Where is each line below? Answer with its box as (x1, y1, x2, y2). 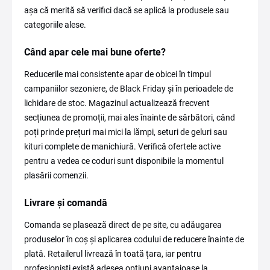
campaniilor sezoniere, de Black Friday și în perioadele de (24, 84, 233, 93)
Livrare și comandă (24, 197, 107, 209)
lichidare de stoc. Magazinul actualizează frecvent (24, 98, 210, 108)
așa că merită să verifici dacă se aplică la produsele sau (24, 5, 229, 15)
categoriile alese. (24, 20, 86, 30)
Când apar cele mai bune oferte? (24, 46, 166, 58)
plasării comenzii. (24, 171, 89, 180)
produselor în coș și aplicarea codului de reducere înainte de (24, 234, 244, 244)
